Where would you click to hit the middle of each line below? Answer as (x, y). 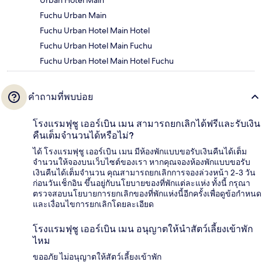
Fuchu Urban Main (73, 15)
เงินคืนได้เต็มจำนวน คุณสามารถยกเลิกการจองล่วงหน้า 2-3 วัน (144, 173)
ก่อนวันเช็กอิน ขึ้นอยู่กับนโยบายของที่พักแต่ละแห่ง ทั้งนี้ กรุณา (142, 183)
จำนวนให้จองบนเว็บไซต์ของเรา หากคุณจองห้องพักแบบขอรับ (142, 162)
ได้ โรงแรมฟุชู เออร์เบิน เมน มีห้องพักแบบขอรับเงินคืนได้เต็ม (140, 152)
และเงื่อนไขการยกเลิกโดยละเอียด (93, 204)
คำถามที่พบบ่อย (61, 97)
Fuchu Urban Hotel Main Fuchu (96, 46)
